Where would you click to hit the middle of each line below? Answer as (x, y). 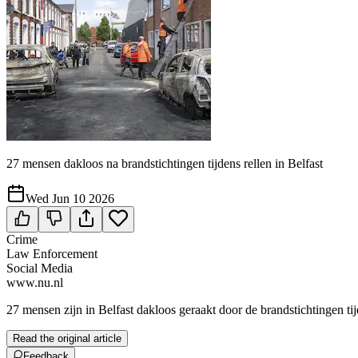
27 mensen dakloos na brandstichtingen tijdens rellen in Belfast (165, 163)
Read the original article (67, 338)
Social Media (40, 268)
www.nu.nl (35, 282)
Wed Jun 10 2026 (70, 199)
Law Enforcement (52, 254)
